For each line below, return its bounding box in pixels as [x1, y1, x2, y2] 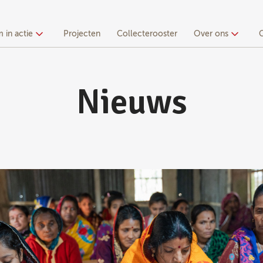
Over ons [194, 30, 228, 38]
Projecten [63, 30, 100, 38]
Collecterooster [117, 30, 177, 38]
